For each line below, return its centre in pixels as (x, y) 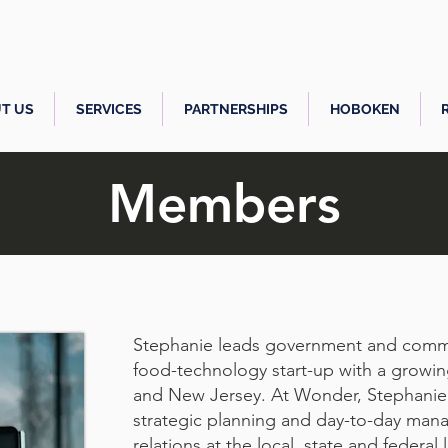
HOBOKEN (364, 109)
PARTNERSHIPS (235, 109)
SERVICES (108, 109)
